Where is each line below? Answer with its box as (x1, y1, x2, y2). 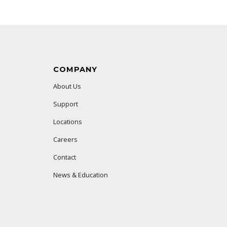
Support (53, 99, 78, 109)
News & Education (53, 170, 108, 180)
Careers (53, 135, 78, 144)
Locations (53, 117, 82, 127)
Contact (53, 153, 76, 162)
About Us (53, 82, 81, 91)
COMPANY (53, 65, 97, 74)
